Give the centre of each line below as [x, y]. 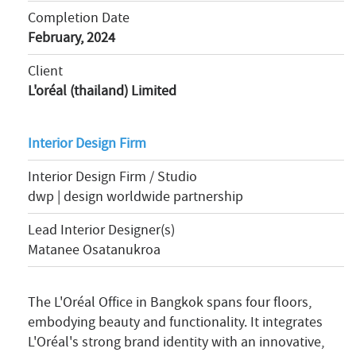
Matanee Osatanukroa [94, 250]
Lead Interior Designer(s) [101, 230]
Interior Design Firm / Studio [112, 176]
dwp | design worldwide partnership [135, 196]
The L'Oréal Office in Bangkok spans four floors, [170, 302]
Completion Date [79, 17]
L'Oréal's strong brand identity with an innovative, [176, 342]
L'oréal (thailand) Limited [102, 91]
